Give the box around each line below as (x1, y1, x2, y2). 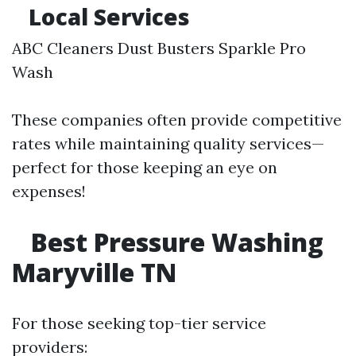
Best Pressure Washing (25, 225, 323, 259)
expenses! (12, 181, 86, 201)
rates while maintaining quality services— (12, 133, 324, 153)
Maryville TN (12, 255, 176, 289)
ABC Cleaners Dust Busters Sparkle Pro (12, 38, 306, 58)
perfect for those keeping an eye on (12, 157, 277, 177)
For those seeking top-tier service (12, 313, 266, 333)
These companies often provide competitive (12, 110, 342, 130)
